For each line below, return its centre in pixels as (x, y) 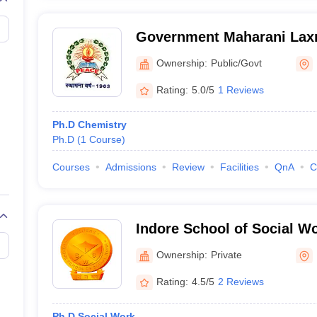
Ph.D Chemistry (89, 125)
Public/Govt (236, 63)
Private (226, 254)
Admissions (131, 167)
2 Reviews (241, 281)
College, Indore (187, 55)
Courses (71, 167)
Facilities (239, 167)
